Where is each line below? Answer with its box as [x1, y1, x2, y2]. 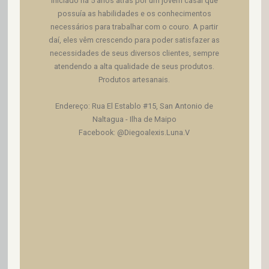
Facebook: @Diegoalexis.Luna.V [79, 127, 190, 137]
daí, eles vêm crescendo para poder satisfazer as [49, 35, 220, 44]
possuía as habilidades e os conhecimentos [57, 8, 211, 18]
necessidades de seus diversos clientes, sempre [49, 48, 219, 58]
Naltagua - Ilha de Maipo [92, 114, 177, 124]
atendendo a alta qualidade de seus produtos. [54, 61, 215, 71]
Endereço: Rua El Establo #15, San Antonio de [55, 101, 214, 110]
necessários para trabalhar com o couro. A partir [50, 22, 219, 31]
